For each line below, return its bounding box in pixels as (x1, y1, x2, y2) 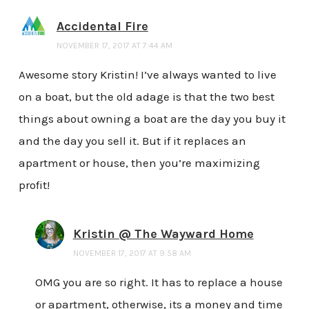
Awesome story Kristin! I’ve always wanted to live (18, 67, 277, 81)
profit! (18, 177, 50, 192)
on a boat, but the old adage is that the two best (18, 89, 275, 103)
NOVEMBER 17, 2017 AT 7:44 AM (56, 40, 172, 50)
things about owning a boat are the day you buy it (18, 111, 286, 126)
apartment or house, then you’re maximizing (18, 155, 260, 170)
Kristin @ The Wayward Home (72, 226, 254, 242)
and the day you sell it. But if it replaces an (18, 133, 246, 148)
